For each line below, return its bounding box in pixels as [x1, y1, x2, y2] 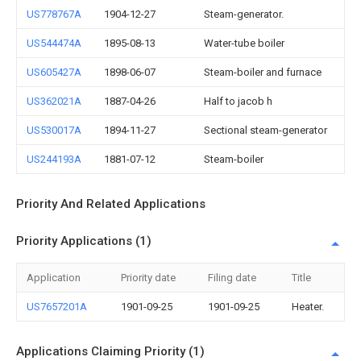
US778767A [27, 8, 81, 20]
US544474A [27, 37, 81, 49]
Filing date [208, 272, 256, 284]
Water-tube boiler [204, 37, 284, 49]
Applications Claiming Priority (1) [16, 344, 205, 359]
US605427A [27, 66, 81, 78]
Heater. [292, 301, 324, 313]
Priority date [121, 272, 176, 284]
